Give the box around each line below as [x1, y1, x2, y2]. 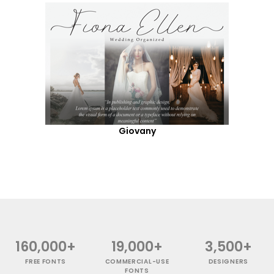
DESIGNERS [208, 256, 248, 266]
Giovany [118, 124, 156, 137]
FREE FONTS [25, 256, 67, 266]
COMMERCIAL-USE [105, 256, 169, 266]
